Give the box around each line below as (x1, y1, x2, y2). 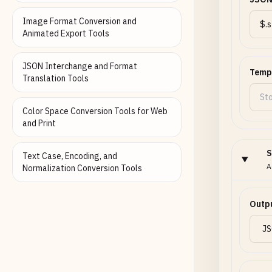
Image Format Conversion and (22, 16, 137, 27)
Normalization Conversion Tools (22, 163, 142, 174)
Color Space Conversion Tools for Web (22, 106, 168, 117)
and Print (22, 118, 56, 129)
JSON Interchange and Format (22, 61, 137, 72)
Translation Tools (22, 73, 89, 84)
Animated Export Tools (22, 28, 109, 39)
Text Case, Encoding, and (22, 151, 117, 161)
